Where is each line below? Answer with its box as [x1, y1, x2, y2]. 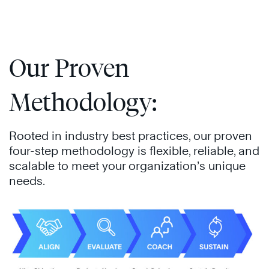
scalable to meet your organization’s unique [9, 159, 246, 172]
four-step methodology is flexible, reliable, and [9, 144, 259, 157]
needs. [9, 174, 45, 187]
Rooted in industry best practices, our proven [9, 128, 252, 142]
